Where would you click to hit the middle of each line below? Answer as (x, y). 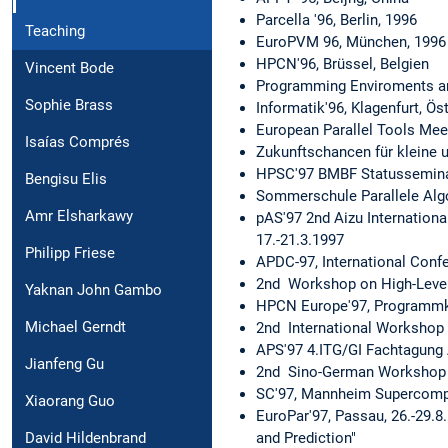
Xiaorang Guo (70, 401)
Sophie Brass (69, 105)
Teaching (55, 31)
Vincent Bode (69, 68)
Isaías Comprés (77, 142)
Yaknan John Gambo (93, 290)
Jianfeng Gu (64, 364)
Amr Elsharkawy (79, 216)
